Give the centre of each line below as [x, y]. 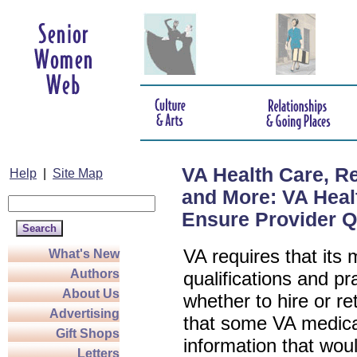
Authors [95, 274]
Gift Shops [88, 333]
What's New [84, 254]
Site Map [78, 173]
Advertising [84, 314]
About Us [91, 294]
